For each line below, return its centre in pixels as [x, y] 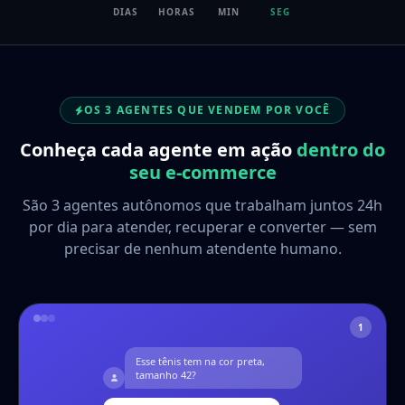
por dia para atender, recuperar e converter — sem [202, 226]
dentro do [341, 149]
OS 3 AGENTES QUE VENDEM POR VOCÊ [207, 109]
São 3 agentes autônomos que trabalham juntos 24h [202, 205]
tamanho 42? [166, 374]
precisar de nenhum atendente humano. [202, 248]
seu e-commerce [202, 172]
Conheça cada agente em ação [158, 149]
